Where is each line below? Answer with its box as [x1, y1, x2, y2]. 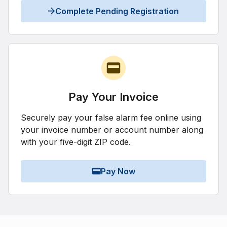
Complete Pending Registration [55, 6, 179, 16]
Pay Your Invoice [68, 90, 159, 103]
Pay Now [100, 166, 135, 176]
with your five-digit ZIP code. [21, 137, 131, 147]
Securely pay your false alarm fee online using [21, 112, 201, 123]
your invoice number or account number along [21, 125, 203, 135]
